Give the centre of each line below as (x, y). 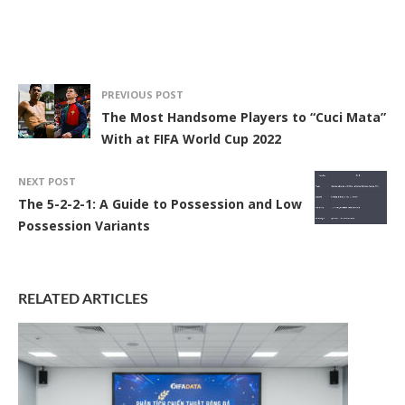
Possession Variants (84, 226)
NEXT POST (47, 182)
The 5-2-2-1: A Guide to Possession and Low (160, 204)
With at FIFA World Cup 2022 (191, 139)
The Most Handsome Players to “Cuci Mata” (244, 118)
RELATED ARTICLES (83, 300)
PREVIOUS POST (142, 95)
